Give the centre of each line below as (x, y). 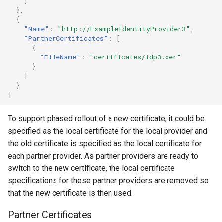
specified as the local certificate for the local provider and (108, 131)
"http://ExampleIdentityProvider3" (124, 28)
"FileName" (60, 57)
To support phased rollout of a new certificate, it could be (106, 119)
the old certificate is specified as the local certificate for (105, 143)
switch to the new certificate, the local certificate (91, 168)
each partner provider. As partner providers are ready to (103, 156)
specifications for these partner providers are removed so (108, 181)
